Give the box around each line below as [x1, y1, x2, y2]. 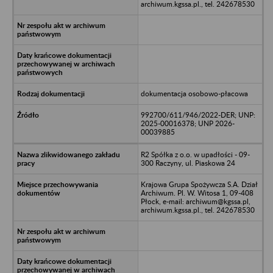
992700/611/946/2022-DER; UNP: [140, 110, 255, 119]
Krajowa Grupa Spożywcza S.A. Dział [140, 179, 258, 189]
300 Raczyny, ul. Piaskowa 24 [140, 158, 235, 168]
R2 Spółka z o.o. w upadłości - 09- [140, 149, 250, 159]
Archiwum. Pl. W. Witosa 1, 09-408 [140, 188, 253, 197]
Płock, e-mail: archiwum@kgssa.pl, [140, 196, 250, 206]
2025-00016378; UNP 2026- [140, 118, 235, 128]
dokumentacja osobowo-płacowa [140, 88, 248, 98]
